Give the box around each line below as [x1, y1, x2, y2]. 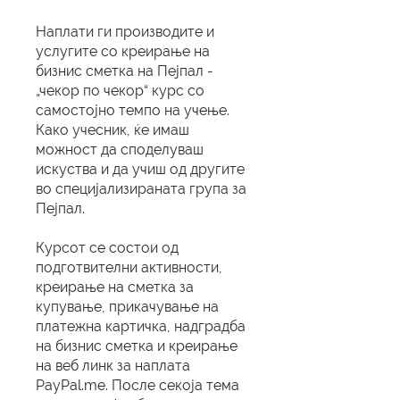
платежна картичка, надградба [36, 318, 246, 336]
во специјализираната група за [36, 180, 246, 198]
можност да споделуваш [36, 141, 204, 159]
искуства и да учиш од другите [36, 161, 245, 179]
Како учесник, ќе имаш [36, 121, 189, 139]
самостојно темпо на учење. [36, 102, 229, 120]
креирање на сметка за [36, 279, 194, 296]
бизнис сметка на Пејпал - [36, 62, 213, 80]
